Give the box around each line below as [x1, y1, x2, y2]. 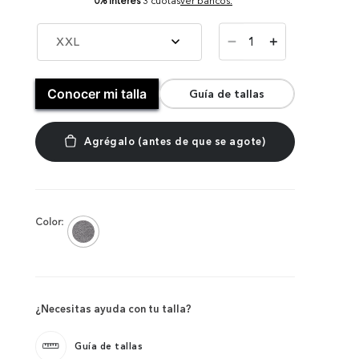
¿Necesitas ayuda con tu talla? [35, 301, 192, 315]
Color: [35, 216, 63, 228]
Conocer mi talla [47, 85, 147, 102]
